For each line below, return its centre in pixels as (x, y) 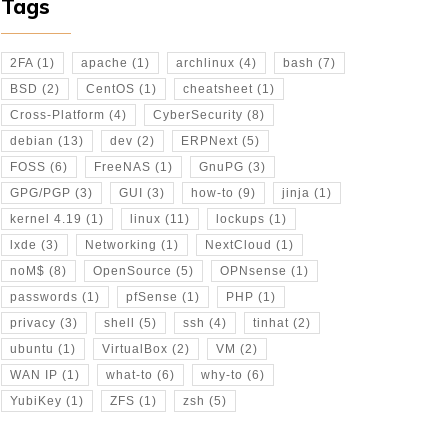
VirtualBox (135, 349)
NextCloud (238, 245)
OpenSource (132, 271)
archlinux (205, 63)
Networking (121, 245)
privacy (33, 323)
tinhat (271, 323)
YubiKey (36, 401)
